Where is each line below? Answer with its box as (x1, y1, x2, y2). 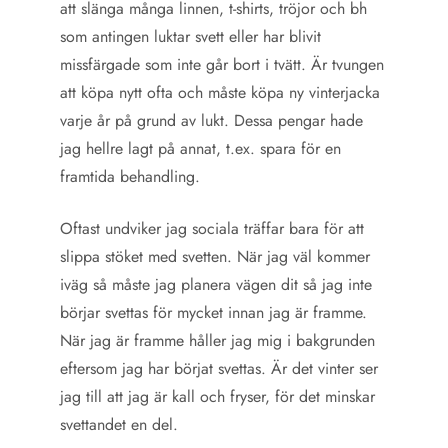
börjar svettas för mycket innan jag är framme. (60, 301, 367, 324)
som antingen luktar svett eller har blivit (60, 25, 321, 48)
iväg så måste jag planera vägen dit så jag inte (60, 273, 372, 296)
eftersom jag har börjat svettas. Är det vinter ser (60, 357, 378, 380)
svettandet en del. (60, 413, 183, 436)
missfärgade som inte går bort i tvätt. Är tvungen (60, 53, 384, 76)
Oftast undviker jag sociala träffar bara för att (60, 217, 364, 240)
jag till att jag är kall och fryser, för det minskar (60, 385, 375, 408)
